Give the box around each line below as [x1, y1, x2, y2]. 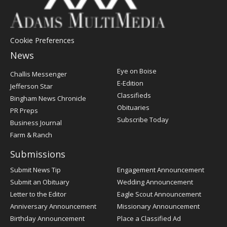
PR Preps [10, 106, 38, 116]
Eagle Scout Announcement [117, 190, 201, 199]
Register [10, 75, 35, 85]
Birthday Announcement [10, 214, 85, 223]
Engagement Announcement [117, 165, 204, 175]
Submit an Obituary [10, 177, 69, 187]
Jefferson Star [10, 82, 53, 91]
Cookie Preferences [10, 35, 74, 46]
